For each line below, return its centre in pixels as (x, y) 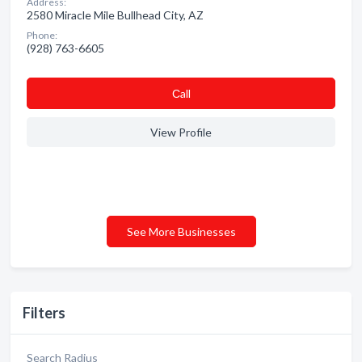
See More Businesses (181, 232)
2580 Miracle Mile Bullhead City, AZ (115, 15)
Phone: (42, 35)
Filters (44, 313)
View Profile (181, 132)
